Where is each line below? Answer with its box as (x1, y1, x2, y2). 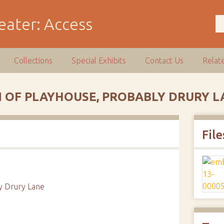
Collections (14, 56, 53, 65)
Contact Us (145, 56, 184, 65)
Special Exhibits (71, 56, 126, 65)
